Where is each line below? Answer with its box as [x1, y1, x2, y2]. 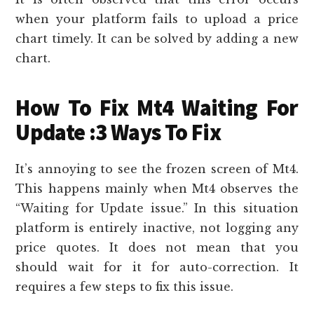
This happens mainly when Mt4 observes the [15, 182, 299, 196]
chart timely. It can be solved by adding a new [15, 32, 299, 46]
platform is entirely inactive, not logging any [15, 221, 299, 235]
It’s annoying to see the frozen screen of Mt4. [15, 162, 299, 177]
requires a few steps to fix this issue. [15, 280, 234, 294]
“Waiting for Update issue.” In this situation [15, 201, 299, 216]
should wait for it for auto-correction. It [15, 260, 299, 275]
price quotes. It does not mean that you [15, 240, 299, 255]
